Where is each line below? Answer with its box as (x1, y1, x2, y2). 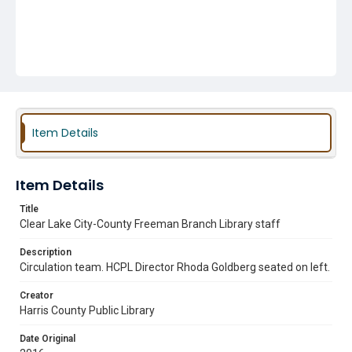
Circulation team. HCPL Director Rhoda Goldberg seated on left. (20, 261, 330, 273)
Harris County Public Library (20, 304, 155, 317)
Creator (20, 290, 53, 301)
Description (20, 247, 71, 258)
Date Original (20, 333, 75, 344)
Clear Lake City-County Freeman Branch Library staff (20, 218, 280, 230)
